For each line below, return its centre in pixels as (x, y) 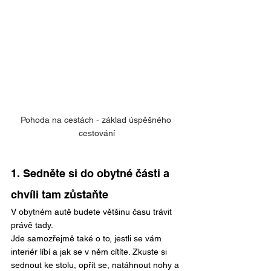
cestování (97, 133)
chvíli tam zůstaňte (60, 195)
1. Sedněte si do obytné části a (92, 174)
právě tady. (32, 225)
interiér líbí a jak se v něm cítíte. (70, 252)
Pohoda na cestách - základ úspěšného (97, 120)
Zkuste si (151, 252)
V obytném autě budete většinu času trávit (93, 212)
